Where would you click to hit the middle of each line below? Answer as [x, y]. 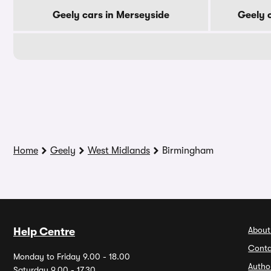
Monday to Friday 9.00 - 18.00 [72, 256]
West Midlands [119, 151]
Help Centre [44, 232]
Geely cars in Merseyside [111, 15]
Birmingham [188, 151]
